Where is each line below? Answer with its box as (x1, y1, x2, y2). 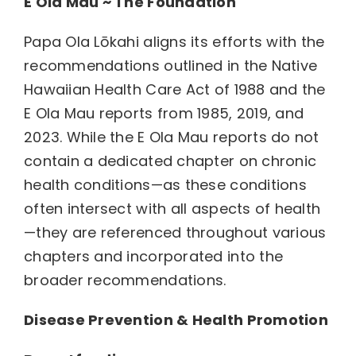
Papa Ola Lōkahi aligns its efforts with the (23, 32, 325, 52)
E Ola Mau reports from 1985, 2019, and (23, 103, 304, 123)
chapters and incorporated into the (23, 246, 284, 266)
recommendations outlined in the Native (23, 56, 318, 75)
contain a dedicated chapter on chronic (23, 151, 317, 171)
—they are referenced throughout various (23, 222, 327, 242)
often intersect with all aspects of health (23, 199, 321, 219)
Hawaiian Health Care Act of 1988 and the (23, 79, 326, 99)
